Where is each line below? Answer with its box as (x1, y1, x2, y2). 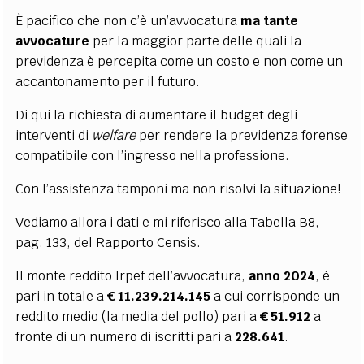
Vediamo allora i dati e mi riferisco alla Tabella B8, (15, 213, 320, 231)
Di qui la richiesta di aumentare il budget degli (15, 106, 298, 123)
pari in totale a (15, 287, 108, 305)
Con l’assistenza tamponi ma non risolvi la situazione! (15, 180, 341, 197)
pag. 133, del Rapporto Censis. (15, 233, 201, 251)
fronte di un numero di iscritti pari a (15, 327, 236, 345)
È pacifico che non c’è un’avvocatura (15, 11, 241, 29)
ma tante (240, 11, 299, 29)
